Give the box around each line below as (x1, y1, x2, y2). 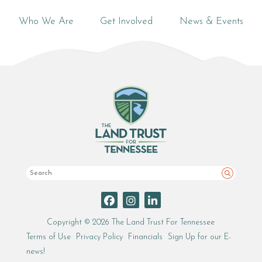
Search (226, 177, 249, 184)
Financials (128, 233, 163, 242)
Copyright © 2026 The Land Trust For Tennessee (47, 219, 215, 227)
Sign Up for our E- (168, 233, 232, 242)
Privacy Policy (76, 233, 123, 242)
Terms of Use (26, 233, 71, 242)
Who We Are (18, 16, 74, 27)
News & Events (180, 16, 244, 27)
